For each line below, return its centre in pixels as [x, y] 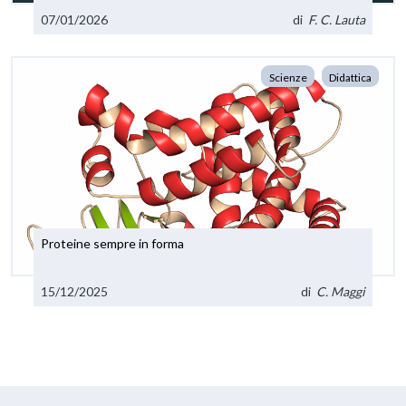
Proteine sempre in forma [113, 244]
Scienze [288, 78]
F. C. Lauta [336, 20]
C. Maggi [340, 291]
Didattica [350, 78]
